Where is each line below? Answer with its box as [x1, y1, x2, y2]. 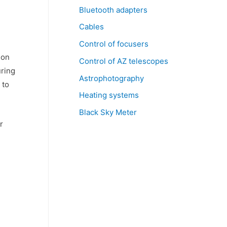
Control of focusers [79, 39, 148, 49]
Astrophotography [79, 73, 144, 83]
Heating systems [79, 90, 139, 100]
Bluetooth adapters [79, 5, 147, 15]
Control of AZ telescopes [79, 56, 168, 66]
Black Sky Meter [79, 107, 137, 117]
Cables [79, 22, 104, 32]
